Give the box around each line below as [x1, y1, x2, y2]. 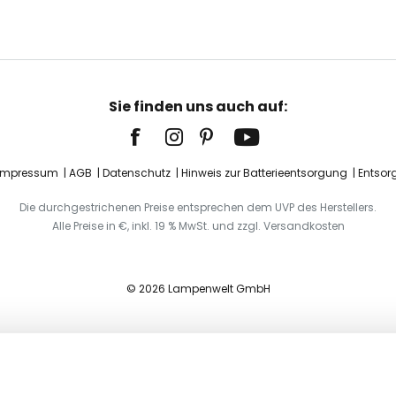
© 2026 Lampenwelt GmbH [126, 281, 270, 296]
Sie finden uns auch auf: [109, 96, 287, 117]
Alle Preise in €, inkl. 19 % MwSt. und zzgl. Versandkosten [51, 218, 345, 233]
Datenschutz [102, 165, 171, 180]
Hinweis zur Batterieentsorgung [180, 165, 347, 180]
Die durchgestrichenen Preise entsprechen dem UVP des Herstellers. [19, 200, 377, 215]
